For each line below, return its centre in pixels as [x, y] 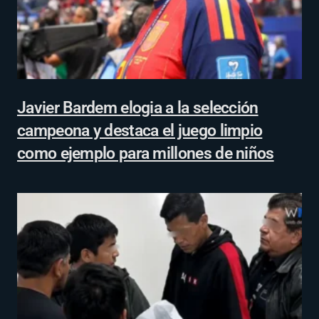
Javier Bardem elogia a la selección [138, 108]
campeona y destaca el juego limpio [140, 130]
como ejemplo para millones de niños [146, 153]
